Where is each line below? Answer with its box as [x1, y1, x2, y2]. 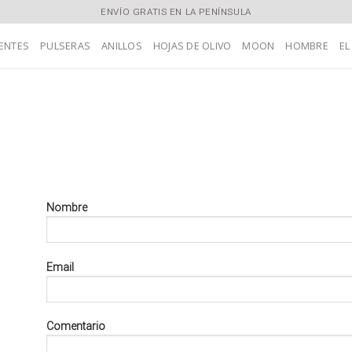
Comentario [46, 320, 105, 333]
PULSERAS [40, 38, 91, 53]
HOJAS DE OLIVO [152, 38, 232, 53]
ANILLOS [101, 38, 142, 53]
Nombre [46, 201, 87, 214]
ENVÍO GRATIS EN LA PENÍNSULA [101, 6, 251, 17]
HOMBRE [285, 38, 328, 53]
